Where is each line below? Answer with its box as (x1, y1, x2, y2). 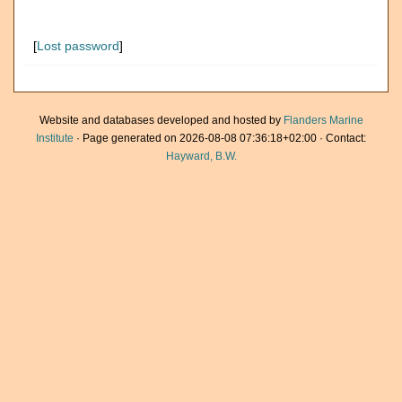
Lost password (37, 39, 119, 53)
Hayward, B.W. (165, 150, 237, 162)
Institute (36, 132, 74, 144)
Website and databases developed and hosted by (39, 114, 284, 127)
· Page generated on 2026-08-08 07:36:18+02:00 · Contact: (74, 132, 366, 144)
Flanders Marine (283, 114, 363, 127)
